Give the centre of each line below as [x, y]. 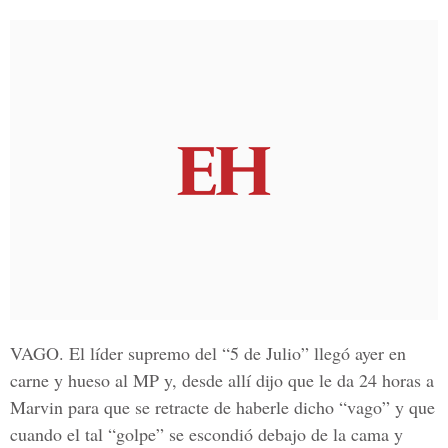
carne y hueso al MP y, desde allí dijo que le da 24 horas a [222, 380]
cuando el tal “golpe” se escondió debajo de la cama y [206, 434]
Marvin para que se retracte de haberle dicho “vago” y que [222, 407]
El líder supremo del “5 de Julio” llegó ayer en [235, 353]
